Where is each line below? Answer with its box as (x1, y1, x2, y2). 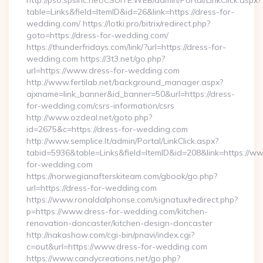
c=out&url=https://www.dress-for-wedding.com (26, 241, 207, 252)
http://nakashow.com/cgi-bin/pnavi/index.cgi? (26, 230, 194, 240)
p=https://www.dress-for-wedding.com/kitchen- (26, 206, 208, 217)
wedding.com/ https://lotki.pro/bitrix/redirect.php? (26, 18, 210, 29)
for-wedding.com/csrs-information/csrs (26, 100, 174, 111)
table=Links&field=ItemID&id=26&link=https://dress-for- (26, 6, 234, 17)
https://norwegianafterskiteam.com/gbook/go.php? (26, 171, 217, 181)
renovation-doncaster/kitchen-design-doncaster (26, 218, 213, 228)
